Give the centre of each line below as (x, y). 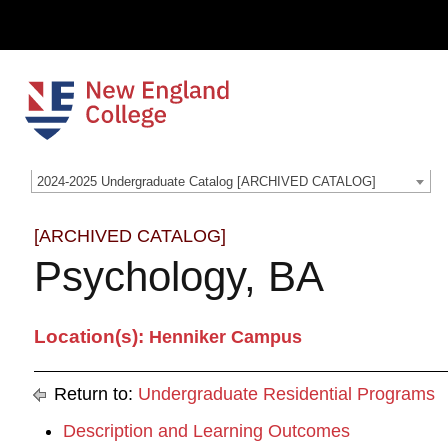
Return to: (93, 394)
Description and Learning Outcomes (206, 431)
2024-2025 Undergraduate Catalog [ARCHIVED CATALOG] (206, 181)
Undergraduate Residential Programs (286, 394)
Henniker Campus (225, 337)
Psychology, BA (179, 276)
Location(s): (89, 336)
